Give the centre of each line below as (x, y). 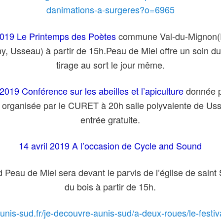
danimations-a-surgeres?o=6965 (110, 10)
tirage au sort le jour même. (110, 64)
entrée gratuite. (110, 120)
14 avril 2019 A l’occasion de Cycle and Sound (110, 146)
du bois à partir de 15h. (110, 186)
